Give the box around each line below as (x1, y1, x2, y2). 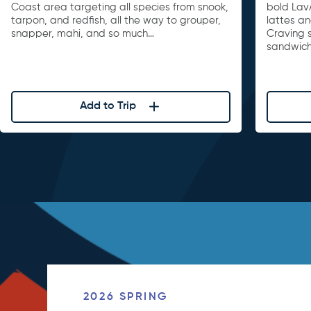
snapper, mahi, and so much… (11, 28, 154, 40)
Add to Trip (79, 101, 136, 112)
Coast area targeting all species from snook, (11, 2, 228, 13)
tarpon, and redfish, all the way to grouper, (11, 15, 221, 26)
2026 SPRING (83, 292, 169, 303)
